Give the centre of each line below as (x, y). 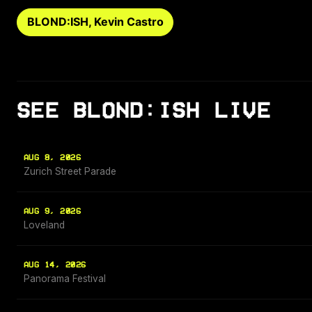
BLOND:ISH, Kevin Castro (95, 22)
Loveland (44, 225)
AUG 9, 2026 (53, 212)
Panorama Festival (65, 279)
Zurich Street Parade (70, 172)
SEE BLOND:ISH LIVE (144, 111)
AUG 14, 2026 (55, 265)
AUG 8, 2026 (53, 158)
